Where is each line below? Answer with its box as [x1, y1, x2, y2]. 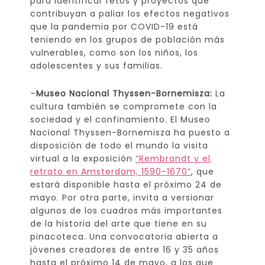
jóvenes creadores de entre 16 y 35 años [30, 243, 219, 256]
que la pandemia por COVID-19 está [30, 20, 198, 33]
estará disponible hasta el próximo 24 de [30, 178, 222, 190]
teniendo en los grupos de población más [30, 33, 225, 46]
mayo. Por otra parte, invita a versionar [30, 191, 214, 203]
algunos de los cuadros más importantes [30, 204, 222, 216]
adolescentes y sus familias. [30, 59, 163, 72]
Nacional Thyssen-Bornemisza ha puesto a [30, 126, 230, 138]
